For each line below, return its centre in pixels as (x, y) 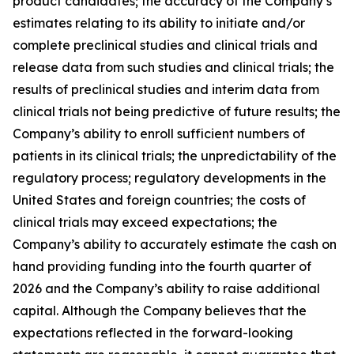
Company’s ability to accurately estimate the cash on (175, 244)
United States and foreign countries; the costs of (159, 200)
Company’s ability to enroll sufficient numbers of (159, 134)
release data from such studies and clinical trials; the (173, 67)
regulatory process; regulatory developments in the (169, 178)
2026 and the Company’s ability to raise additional (166, 288)
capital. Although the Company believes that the (160, 311)
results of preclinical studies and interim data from (166, 89)
